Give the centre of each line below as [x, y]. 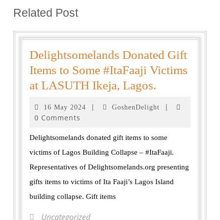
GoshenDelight [136, 108]
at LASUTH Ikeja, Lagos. [93, 85]
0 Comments [57, 118]
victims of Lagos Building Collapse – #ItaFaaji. [102, 152]
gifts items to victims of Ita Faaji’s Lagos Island [102, 182]
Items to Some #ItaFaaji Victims [109, 70]
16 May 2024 [65, 108]
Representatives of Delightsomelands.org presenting [109, 167]
